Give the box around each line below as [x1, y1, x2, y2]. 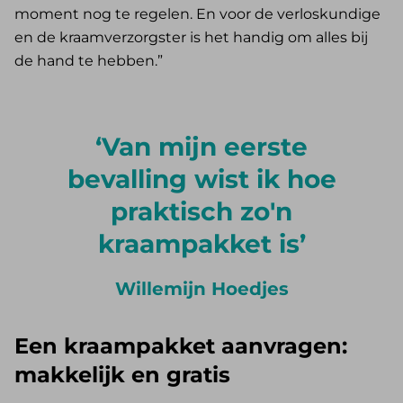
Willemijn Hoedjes [114, 278, 289, 300]
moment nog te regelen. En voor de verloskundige [14, 5, 381, 23]
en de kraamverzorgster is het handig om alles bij [14, 29, 368, 47]
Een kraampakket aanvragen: [14, 333, 347, 360]
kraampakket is [97, 228, 300, 260]
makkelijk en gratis [14, 362, 230, 389]
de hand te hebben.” [14, 52, 163, 70]
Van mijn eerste [102, 131, 308, 163]
